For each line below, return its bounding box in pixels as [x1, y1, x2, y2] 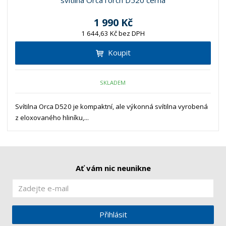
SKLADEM [100, 78, 126, 86]
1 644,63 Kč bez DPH [81, 29, 145, 38]
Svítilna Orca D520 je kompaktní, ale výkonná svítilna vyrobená [15, 102, 208, 111]
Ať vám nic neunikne [75, 163, 151, 174]
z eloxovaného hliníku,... [15, 113, 89, 123]
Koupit [107, 47, 131, 58]
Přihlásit [99, 209, 127, 219]
